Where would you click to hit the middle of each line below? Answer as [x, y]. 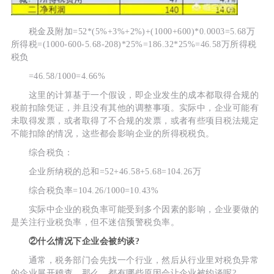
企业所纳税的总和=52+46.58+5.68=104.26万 [106, 172]
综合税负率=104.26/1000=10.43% [85, 191]
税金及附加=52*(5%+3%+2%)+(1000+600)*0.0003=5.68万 [133, 32]
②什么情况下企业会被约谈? [75, 242]
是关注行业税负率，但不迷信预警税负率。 [95, 223]
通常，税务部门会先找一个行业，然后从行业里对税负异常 [135, 261]
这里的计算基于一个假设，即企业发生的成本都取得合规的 [135, 95]
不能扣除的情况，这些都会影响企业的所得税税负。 [113, 134]
